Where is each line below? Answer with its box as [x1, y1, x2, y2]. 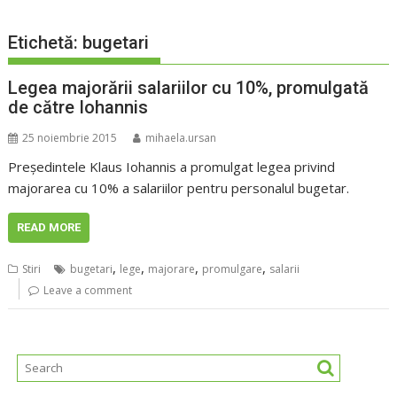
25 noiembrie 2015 [22, 130, 118, 146]
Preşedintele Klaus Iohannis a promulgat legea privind [8, 158, 336, 176]
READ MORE [17, 221, 82, 235]
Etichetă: [8, 32, 83, 54]
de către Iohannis [8, 97, 149, 119]
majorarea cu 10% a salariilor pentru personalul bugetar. [8, 179, 350, 198]
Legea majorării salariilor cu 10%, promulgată [8, 77, 370, 99]
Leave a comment [43, 283, 133, 299]
